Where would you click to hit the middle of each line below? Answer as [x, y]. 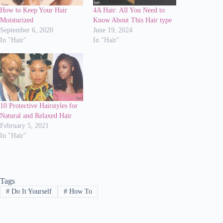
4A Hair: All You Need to [129, 10]
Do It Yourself [30, 191]
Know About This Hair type [133, 20]
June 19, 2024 [113, 30]
